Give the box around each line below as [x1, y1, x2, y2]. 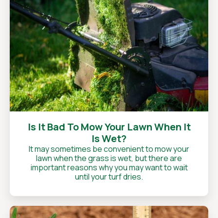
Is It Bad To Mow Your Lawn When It [27, 120, 191, 133]
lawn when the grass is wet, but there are [36, 153, 182, 163]
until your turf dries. [75, 171, 143, 182]
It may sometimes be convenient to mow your [29, 144, 189, 154]
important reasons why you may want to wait [30, 162, 188, 173]
